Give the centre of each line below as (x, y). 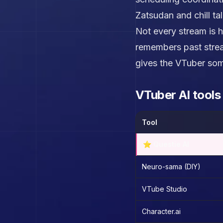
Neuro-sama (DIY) (171, 167)
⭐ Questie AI (166, 144)
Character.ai (161, 211)
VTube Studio (165, 189)
